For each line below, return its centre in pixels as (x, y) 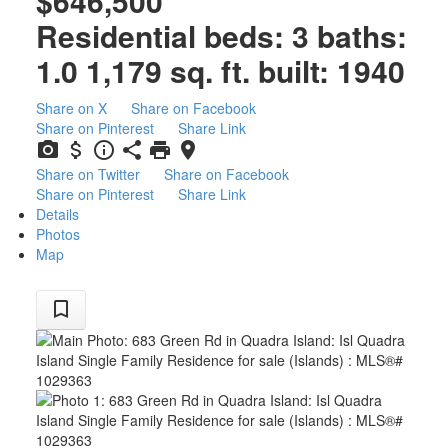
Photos (57, 233)
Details (57, 213)
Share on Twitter (87, 173)
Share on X (71, 107)
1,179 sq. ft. (167, 70)
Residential (115, 35)
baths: (361, 35)
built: (297, 70)
